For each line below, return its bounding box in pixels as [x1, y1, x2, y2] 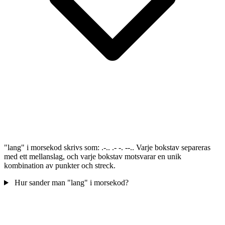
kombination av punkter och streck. [4, 161, 116, 170]
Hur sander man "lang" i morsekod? [14, 178, 129, 187]
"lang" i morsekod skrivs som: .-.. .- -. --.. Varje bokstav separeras [4, 143, 210, 152]
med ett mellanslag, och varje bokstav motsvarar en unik [4, 152, 181, 161]
